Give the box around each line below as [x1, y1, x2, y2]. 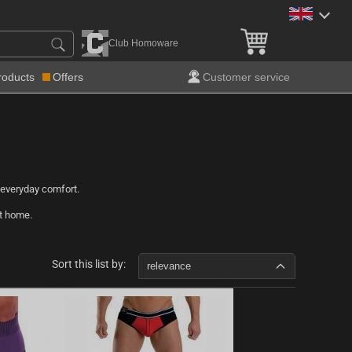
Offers [53, 71, 83, 83]
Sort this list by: [52, 258, 126, 270]
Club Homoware [108, 38, 178, 49]
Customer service [203, 71, 290, 83]
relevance [147, 260, 191, 272]
